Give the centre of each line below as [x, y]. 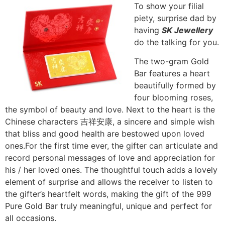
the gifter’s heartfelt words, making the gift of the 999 [108, 194]
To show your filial [169, 6]
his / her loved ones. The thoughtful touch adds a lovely [111, 170]
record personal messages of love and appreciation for [110, 158]
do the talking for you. [177, 42]
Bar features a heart [172, 74]
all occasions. [31, 218]
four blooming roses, [174, 98]
